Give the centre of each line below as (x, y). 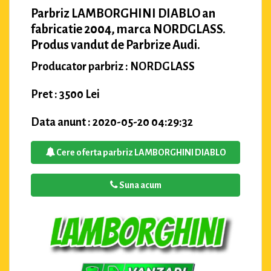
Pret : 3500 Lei (65, 94)
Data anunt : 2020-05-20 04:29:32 (112, 122)
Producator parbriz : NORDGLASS (113, 66)
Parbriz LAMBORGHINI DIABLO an (123, 13)
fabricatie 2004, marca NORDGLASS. (128, 29)
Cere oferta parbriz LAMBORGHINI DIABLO (140, 152)
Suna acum (139, 185)
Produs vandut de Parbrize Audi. (116, 44)
